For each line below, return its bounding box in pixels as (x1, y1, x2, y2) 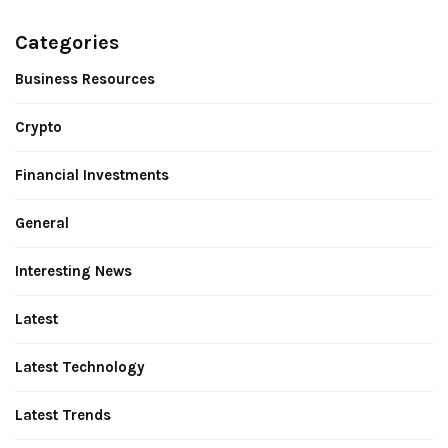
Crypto (15, 117, 62, 136)
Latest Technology (15, 357, 145, 376)
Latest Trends (15, 405, 111, 424)
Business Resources (15, 69, 155, 88)
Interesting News (15, 261, 132, 280)
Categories (15, 30, 119, 54)
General (15, 213, 69, 232)
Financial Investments (15, 165, 169, 184)
